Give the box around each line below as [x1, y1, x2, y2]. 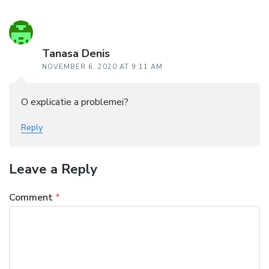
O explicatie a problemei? [21, 95, 128, 109]
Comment [9, 190, 55, 204]
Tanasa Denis [42, 46, 110, 61]
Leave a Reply [9, 160, 97, 178]
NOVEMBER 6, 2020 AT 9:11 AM [42, 62, 163, 71]
